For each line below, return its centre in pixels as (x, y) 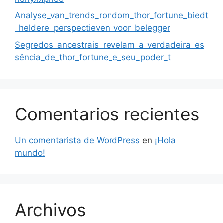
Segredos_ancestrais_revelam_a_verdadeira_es (110, 6)
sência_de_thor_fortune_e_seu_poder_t (93, 19)
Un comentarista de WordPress (77, 102)
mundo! (30, 114)
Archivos (50, 171)
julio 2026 (35, 214)
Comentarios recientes (107, 75)
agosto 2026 (40, 197)
